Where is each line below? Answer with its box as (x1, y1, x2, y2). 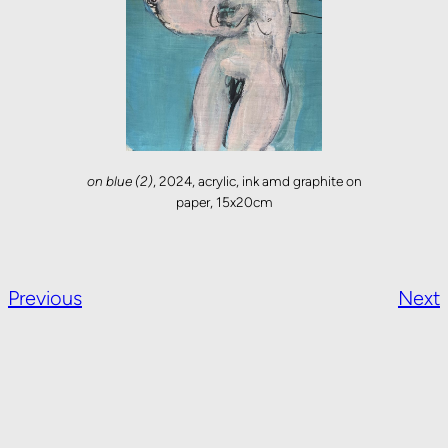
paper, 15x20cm (175, 193, 273, 210)
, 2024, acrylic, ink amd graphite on (152, 172, 362, 189)
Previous (8, 286, 82, 311)
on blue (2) (86, 172, 153, 189)
